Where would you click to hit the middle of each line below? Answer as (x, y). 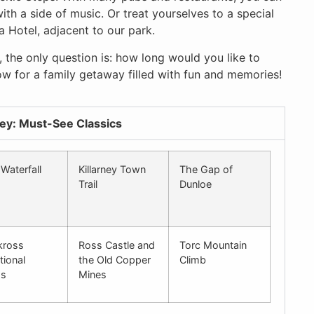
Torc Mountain (213, 245)
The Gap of (206, 170)
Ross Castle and (117, 245)
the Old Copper (115, 260)
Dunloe (196, 184)
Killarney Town (112, 170)
